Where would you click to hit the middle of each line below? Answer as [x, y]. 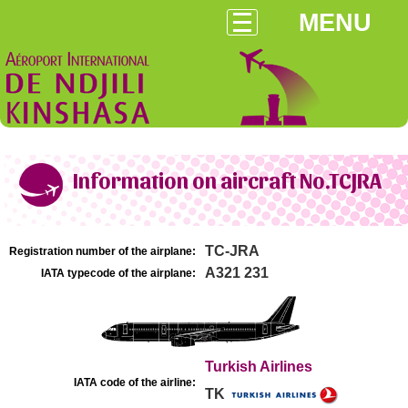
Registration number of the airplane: [102, 251]
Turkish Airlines [259, 367]
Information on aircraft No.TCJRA [227, 179]
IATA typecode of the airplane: [118, 273]
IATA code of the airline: [135, 382]
